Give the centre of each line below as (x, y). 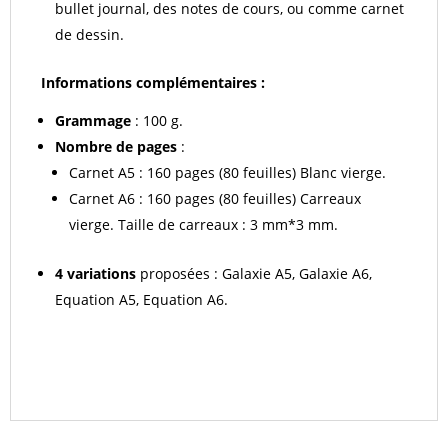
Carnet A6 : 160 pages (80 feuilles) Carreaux (215, 198)
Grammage (93, 120)
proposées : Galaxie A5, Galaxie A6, (254, 273)
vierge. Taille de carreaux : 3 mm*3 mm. (203, 224)
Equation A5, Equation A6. (141, 299)
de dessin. (89, 34)
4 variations (95, 273)
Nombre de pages (116, 146)
